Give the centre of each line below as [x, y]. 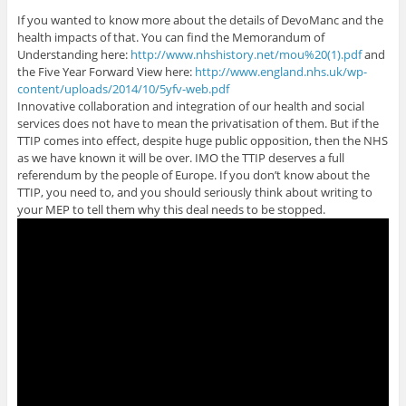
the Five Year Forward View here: [106, 72]
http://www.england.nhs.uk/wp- [280, 72]
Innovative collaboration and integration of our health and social [190, 106]
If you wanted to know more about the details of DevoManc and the [200, 20]
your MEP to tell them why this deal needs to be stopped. [171, 210]
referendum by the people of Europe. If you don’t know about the [193, 175]
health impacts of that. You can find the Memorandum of [170, 38]
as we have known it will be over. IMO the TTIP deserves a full [180, 158]
